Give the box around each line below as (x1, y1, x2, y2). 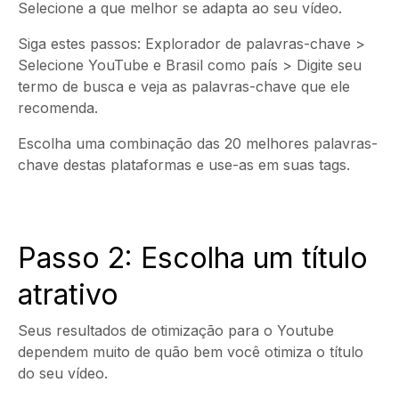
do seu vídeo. (18, 363, 108, 382)
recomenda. (18, 98, 98, 117)
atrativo (18, 276, 118, 312)
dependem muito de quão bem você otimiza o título (18, 342, 363, 361)
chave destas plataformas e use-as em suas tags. (18, 155, 350, 174)
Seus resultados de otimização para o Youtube (18, 321, 334, 339)
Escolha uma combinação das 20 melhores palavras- (18, 134, 378, 152)
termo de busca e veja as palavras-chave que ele (18, 77, 350, 95)
